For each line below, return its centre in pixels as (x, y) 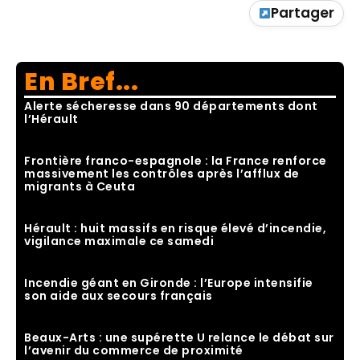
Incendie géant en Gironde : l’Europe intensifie (169, 283)
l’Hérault (51, 119)
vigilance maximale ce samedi (119, 241)
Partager (303, 13)
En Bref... (81, 82)
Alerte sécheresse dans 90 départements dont (171, 106)
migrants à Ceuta (80, 187)
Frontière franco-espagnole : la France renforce (176, 161)
